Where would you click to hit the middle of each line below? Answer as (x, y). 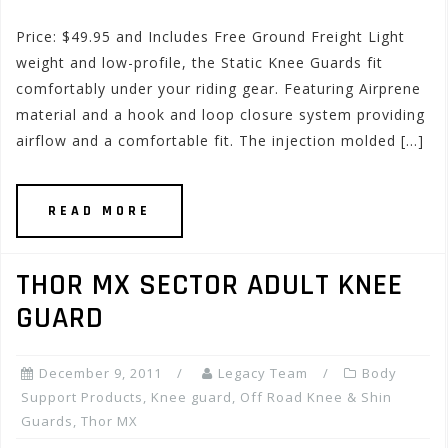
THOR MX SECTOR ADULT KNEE (209, 285)
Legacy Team (263, 373)
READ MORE (99, 211)
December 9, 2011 (100, 373)
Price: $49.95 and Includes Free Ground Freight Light (210, 36)
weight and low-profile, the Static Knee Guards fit (199, 62)
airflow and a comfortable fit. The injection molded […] (220, 140)
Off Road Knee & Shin (316, 397)
